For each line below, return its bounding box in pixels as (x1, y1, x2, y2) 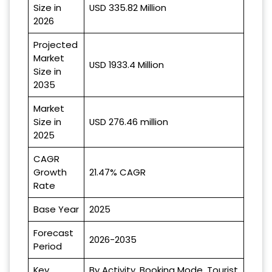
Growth (33, 166, 67, 179)
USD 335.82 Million (89, 1, 166, 15)
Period (33, 240, 62, 253)
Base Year (33, 203, 79, 216)
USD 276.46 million (89, 115, 168, 129)
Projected (33, 38, 78, 52)
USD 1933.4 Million (89, 58, 164, 72)
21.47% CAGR (89, 166, 146, 179)
